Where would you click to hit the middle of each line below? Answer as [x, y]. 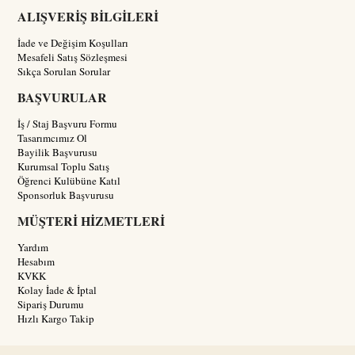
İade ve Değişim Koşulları [73, 42]
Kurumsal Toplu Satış [64, 166]
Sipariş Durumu [51, 304]
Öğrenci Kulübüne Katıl [69, 180]
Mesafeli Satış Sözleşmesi [73, 57]
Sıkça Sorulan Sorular [64, 71]
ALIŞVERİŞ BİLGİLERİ [88, 16]
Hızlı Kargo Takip [56, 318]
